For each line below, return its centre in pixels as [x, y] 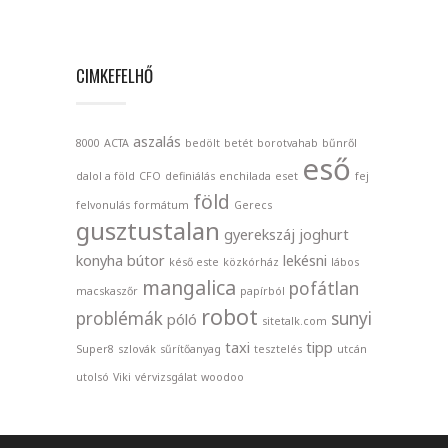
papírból [262, 290]
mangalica [189, 287]
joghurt [324, 233]
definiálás [190, 175]
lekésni [305, 259]
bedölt [202, 142]
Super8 [95, 348]
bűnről [339, 142]
